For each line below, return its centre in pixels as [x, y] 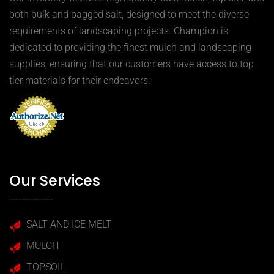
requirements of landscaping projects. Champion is [119, 31]
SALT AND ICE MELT [69, 224]
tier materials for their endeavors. [80, 81]
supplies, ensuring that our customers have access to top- [133, 64]
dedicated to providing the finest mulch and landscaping [130, 48]
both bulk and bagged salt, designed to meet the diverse [129, 15]
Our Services [55, 181]
